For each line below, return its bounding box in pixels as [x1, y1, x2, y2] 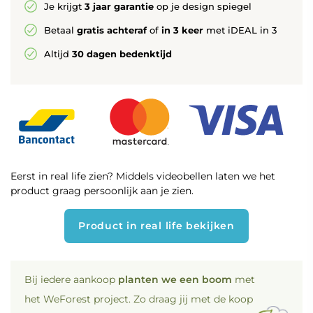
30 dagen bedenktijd [72, 48, 172, 59]
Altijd [44, 48, 72, 59]
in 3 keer [161, 24, 203, 36]
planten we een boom [118, 273, 232, 286]
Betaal [44, 24, 77, 36]
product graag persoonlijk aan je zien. [10, 184, 194, 197]
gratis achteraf [77, 24, 147, 36]
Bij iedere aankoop [24, 273, 118, 286]
